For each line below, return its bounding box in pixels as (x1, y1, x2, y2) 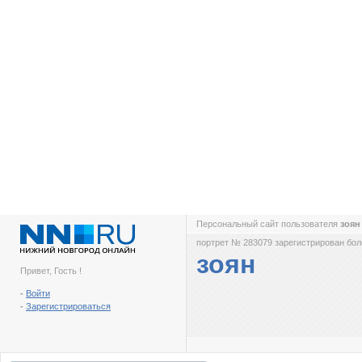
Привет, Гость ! (20, 266, 82, 276)
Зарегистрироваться (26, 301, 111, 311)
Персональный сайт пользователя (196, 219, 340, 229)
